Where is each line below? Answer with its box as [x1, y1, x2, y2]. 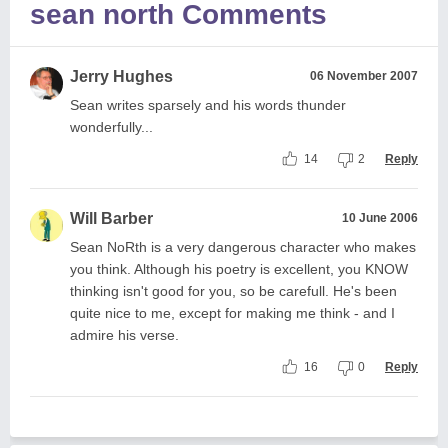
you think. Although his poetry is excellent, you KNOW [70, 261, 408, 277]
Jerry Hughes [70, 68, 173, 85]
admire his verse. [70, 327, 179, 343]
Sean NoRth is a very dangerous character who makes [70, 239, 416, 255]
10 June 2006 [342, 211, 418, 225]
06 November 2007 [310, 69, 418, 83]
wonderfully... [70, 119, 153, 135]
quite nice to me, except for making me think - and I [70, 305, 395, 321]
